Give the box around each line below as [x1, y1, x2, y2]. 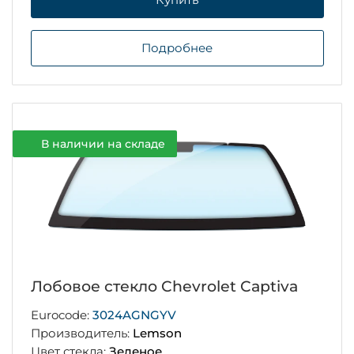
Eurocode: [30, 307, 92, 323]
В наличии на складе [40, 136, 165, 151]
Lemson [132, 326, 182, 341]
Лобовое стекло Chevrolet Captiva [30, 277, 298, 296]
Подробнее [141, 40, 213, 56]
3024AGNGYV [92, 307, 176, 323]
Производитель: [30, 326, 133, 341]
